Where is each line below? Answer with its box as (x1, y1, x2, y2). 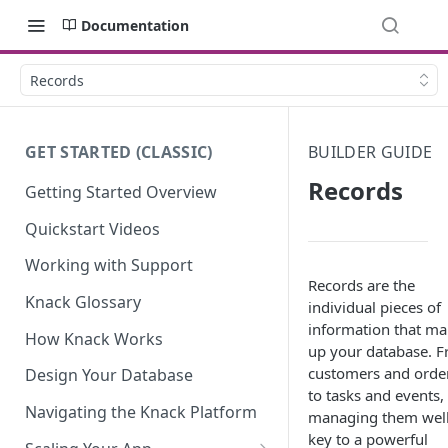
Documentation (81, 15, 189, 35)
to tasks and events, (308, 385, 444, 405)
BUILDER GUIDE (308, 141, 433, 163)
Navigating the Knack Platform (25, 401, 257, 424)
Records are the (308, 275, 415, 295)
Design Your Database (25, 364, 193, 387)
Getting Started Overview (25, 180, 217, 203)
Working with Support (25, 254, 193, 277)
